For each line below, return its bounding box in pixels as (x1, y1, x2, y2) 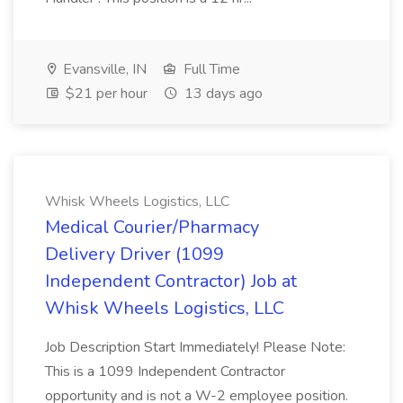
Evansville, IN (59, 59, 147, 79)
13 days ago (181, 84, 263, 103)
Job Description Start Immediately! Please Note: (45, 337, 345, 357)
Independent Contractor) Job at (45, 269, 297, 293)
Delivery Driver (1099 (45, 242, 224, 266)
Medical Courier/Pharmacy (45, 215, 259, 239)
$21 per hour (62, 84, 148, 103)
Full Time (180, 59, 240, 79)
